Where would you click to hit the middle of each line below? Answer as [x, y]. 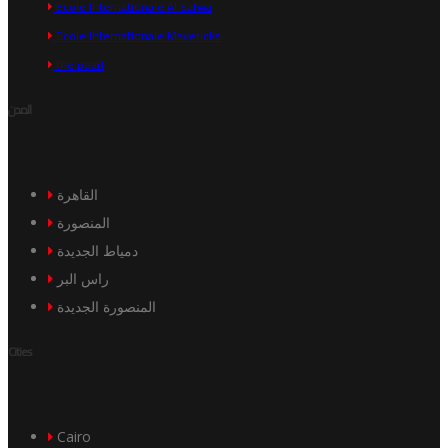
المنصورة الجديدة [106, 306]
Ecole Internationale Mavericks [137, 35]
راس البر [83, 278]
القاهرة [77, 194]
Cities [20, 351]
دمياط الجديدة [97, 250]
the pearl [78, 64]
